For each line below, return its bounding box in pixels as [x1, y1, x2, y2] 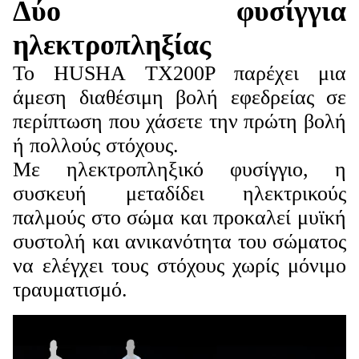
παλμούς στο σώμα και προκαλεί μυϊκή [13, 206, 346, 230]
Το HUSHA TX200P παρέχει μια [13, 62, 346, 86]
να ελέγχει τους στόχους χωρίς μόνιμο [13, 254, 346, 278]
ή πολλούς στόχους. [13, 134, 179, 158]
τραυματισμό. [13, 278, 127, 302]
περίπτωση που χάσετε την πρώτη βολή [13, 110, 346, 134]
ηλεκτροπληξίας [13, 29, 211, 62]
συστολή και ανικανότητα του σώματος [13, 230, 346, 254]
